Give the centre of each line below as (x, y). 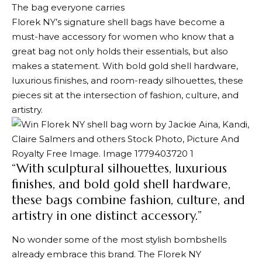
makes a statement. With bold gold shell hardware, (125, 66)
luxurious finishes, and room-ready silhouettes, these (127, 80)
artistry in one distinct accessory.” (107, 216)
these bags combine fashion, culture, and (128, 200)
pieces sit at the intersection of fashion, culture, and (125, 95)
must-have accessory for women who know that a (123, 37)
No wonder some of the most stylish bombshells (119, 239)
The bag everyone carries (68, 7)
